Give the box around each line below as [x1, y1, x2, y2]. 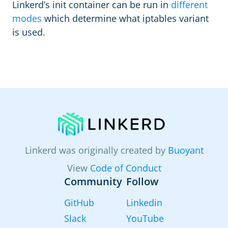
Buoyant [167, 144, 204, 157]
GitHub [64, 196, 94, 209]
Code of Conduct [90, 162, 161, 175]
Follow [126, 175, 158, 189]
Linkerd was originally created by [24, 144, 168, 157]
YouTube [126, 212, 164, 225]
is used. [12, 25, 45, 38]
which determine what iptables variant [42, 12, 209, 24]
